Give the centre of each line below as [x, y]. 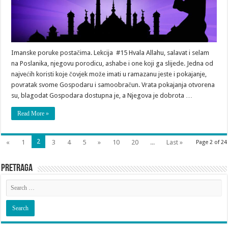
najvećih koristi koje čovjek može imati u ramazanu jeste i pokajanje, [109, 74]
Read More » [33, 114]
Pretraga [17, 169]
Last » [175, 142]
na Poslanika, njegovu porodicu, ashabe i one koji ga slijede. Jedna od [112, 64]
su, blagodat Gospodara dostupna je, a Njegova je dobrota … [102, 96]
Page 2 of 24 [211, 142]
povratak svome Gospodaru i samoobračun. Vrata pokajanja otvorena [113, 85]
